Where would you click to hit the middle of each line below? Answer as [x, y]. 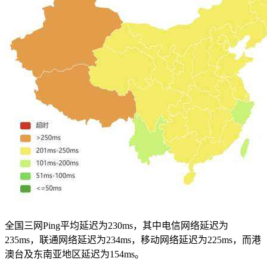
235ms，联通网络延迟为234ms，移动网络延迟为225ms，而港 [133, 240]
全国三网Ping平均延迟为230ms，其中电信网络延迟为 [117, 225]
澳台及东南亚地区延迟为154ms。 [74, 254]
